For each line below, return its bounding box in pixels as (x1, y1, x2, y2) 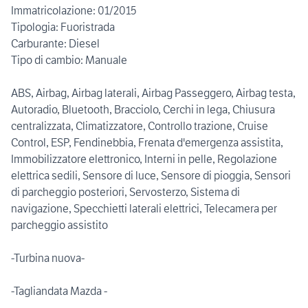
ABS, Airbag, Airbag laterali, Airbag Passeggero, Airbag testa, (11, 86, 296, 100)
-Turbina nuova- (11, 251, 85, 265)
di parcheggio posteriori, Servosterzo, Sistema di (11, 185, 240, 199)
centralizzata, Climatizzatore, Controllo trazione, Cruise (11, 119, 268, 133)
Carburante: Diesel (11, 36, 100, 51)
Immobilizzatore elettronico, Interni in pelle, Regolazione (11, 152, 277, 166)
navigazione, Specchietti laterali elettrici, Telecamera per (11, 201, 277, 216)
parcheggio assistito (11, 218, 108, 232)
